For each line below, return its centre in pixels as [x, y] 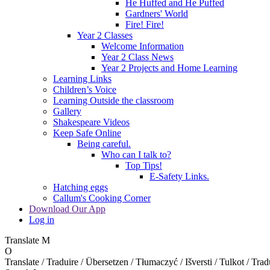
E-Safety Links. [179, 176]
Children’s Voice [85, 89]
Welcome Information [143, 46]
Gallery [67, 111]
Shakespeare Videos [91, 122]
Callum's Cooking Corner [102, 198]
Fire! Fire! [145, 24]
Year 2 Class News [137, 57]
